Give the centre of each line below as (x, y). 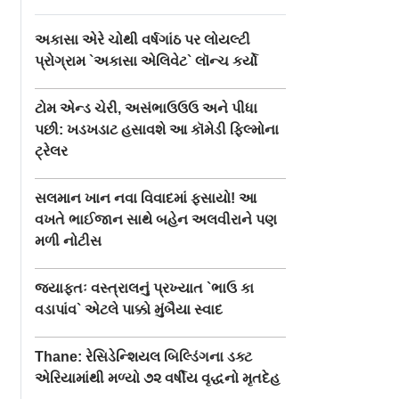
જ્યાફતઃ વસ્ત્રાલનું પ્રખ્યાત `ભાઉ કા (145, 288)
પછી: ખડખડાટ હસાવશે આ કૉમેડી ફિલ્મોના (157, 129)
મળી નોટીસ (69, 240)
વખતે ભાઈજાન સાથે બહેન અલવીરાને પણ (156, 219)
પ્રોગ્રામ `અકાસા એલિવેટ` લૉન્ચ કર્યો (147, 61)
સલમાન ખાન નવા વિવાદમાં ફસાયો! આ (146, 198)
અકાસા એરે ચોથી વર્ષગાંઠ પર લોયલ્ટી (143, 39)
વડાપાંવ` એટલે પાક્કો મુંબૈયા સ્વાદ (129, 309)
